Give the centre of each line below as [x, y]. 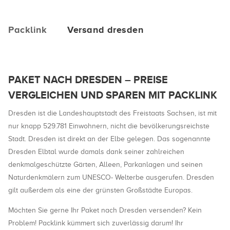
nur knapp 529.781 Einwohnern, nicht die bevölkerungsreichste [109, 126]
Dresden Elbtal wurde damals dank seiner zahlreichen [96, 152]
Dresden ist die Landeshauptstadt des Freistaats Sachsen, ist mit [112, 113]
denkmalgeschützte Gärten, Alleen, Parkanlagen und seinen [106, 165]
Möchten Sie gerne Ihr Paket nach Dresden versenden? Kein [105, 210]
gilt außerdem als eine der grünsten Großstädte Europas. [100, 190]
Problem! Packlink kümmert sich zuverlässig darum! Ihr [96, 223]
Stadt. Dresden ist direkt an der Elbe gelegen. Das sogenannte [109, 139]
